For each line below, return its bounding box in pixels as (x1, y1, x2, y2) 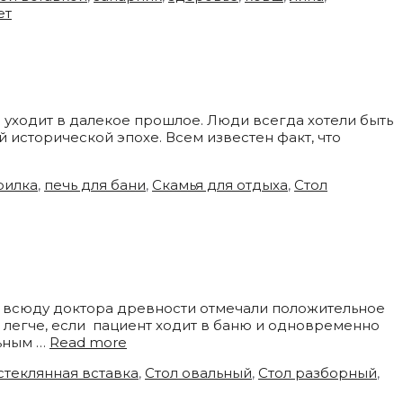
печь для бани (44, 175, 146, 193)
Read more (49, 333, 127, 351)
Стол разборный (258, 363, 377, 381)
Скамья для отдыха (152, 175, 288, 193)
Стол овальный (145, 363, 252, 381)
